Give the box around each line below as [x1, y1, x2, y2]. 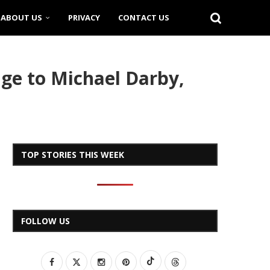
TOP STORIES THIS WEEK [21, 149, 124, 160]
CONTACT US [118, 12, 169, 23]
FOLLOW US [21, 215, 70, 227]
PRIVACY [68, 12, 100, 23]
